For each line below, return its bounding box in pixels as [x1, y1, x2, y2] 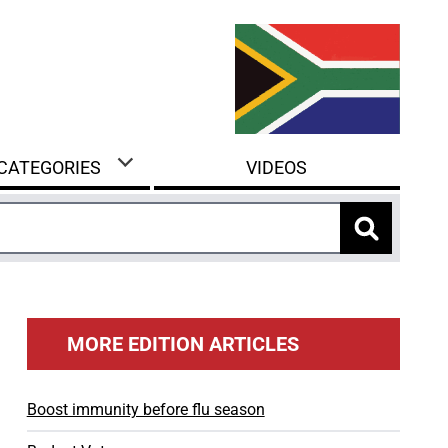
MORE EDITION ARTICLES [66, 332, 299, 356]
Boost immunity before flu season [26, 400, 265, 419]
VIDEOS [246, 157, 308, 178]
